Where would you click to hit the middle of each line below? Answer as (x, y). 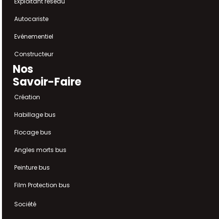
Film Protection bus (42, 185)
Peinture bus (32, 167)
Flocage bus (33, 132)
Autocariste (31, 19)
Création (27, 97)
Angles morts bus (40, 150)
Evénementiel (34, 36)
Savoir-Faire (47, 82)
